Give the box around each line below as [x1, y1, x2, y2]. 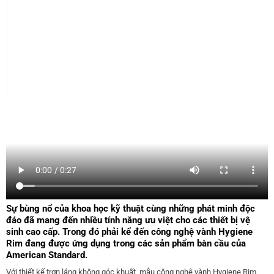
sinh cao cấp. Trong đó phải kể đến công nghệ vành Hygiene [6, 226, 253, 238]
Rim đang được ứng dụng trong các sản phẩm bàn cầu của [6, 238, 246, 250]
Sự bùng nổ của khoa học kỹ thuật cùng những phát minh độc [6, 203, 255, 215]
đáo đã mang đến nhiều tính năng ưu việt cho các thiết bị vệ [6, 215, 250, 226]
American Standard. [6, 250, 87, 261]
